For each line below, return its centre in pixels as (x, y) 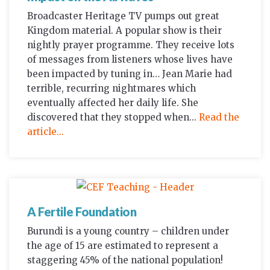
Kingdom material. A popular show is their (124, 30)
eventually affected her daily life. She (113, 102)
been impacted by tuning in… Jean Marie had (130, 74)
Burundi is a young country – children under (128, 231)
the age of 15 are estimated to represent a (123, 245)
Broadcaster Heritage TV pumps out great (123, 16)
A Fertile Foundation (82, 211)
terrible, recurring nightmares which (111, 88)
